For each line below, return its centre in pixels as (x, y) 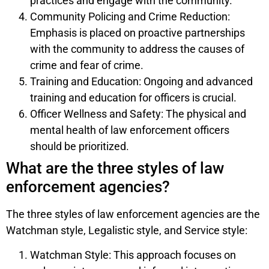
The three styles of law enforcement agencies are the (133, 214)
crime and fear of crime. (87, 65)
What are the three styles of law (115, 168)
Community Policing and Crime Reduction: (130, 16)
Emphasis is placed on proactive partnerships (138, 32)
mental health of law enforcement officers (130, 130)
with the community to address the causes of (137, 49)
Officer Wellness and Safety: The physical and (138, 113)
